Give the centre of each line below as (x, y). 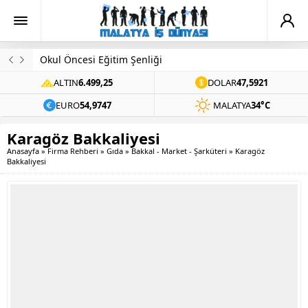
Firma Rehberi (73, 151)
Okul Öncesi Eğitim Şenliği (101, 59)
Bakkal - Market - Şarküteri (179, 151)
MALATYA (232, 105)
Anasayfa (23, 151)
